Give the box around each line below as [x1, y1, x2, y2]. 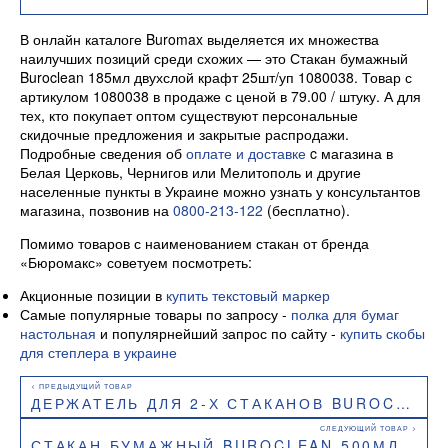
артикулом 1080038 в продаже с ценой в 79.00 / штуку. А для [20, 85, 421, 106]
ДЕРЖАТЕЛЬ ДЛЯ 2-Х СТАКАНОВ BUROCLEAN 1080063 [31, 392, 396, 413]
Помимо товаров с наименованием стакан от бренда [20, 232, 369, 253]
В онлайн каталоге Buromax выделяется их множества [20, 28, 379, 49]
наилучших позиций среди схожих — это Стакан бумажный [20, 47, 408, 68]
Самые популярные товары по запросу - [20, 303, 291, 324]
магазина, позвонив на [20, 199, 173, 220]
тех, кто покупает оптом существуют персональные [20, 104, 358, 125]
